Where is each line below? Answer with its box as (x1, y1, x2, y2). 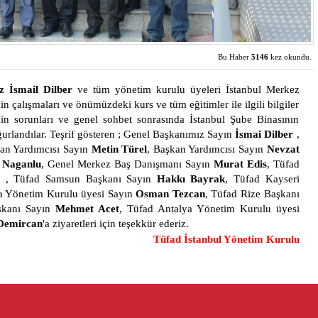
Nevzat (266, 143, 300, 155)
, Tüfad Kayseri (225, 173, 300, 185)
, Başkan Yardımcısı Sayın (147, 143, 267, 155)
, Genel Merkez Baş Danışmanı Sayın (40, 158, 214, 170)
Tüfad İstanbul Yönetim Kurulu (153, 234, 300, 245)
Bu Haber (218, 53, 251, 61)
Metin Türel (91, 143, 148, 155)
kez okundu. (268, 53, 312, 61)
